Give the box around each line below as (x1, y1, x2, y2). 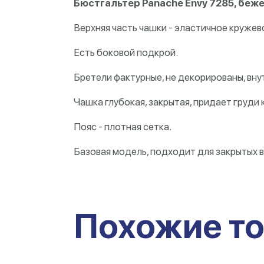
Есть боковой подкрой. (73, 46, 178, 58)
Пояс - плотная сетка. (73, 120, 171, 133)
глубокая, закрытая (104, 95, 190, 108)
